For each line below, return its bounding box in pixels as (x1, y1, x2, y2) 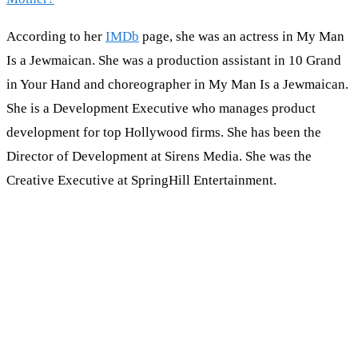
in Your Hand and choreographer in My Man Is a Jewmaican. (6, 77, 348, 93)
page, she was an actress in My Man (139, 29, 344, 45)
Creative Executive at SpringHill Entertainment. (6, 173, 276, 189)
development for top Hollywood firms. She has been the (6, 125, 321, 141)
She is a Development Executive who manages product (6, 101, 316, 117)
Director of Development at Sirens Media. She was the (6, 149, 312, 165)
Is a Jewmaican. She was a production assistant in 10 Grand (6, 53, 341, 69)
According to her (6, 29, 105, 45)
